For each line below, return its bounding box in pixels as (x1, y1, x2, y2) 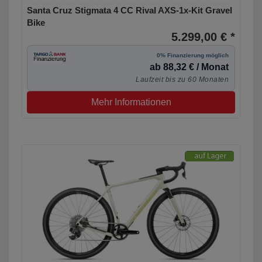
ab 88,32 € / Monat (150, 62, 229, 73)
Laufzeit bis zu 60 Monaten (136, 75, 229, 84)
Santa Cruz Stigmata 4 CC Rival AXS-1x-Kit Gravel (27, 5, 232, 16)
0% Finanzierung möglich (157, 52, 229, 59)
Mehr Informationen (91, 97, 171, 108)
